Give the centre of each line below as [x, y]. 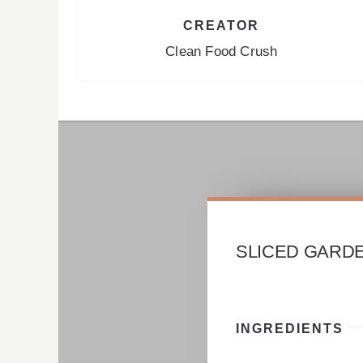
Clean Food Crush [222, 51]
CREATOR [222, 25]
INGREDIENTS [290, 328]
